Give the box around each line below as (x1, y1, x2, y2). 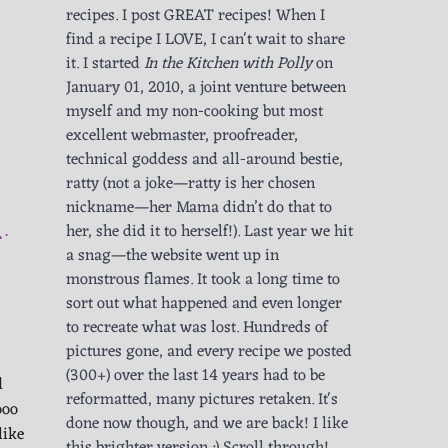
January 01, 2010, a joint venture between (66, 74, 346, 103)
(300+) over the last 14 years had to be (66, 362, 325, 391)
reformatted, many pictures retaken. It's (66, 386, 338, 415)
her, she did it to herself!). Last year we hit (66, 218, 353, 247)
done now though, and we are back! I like (66, 410, 348, 439)
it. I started (66, 50, 144, 79)
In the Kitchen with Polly (144, 50, 312, 79)
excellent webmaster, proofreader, (66, 122, 298, 151)
